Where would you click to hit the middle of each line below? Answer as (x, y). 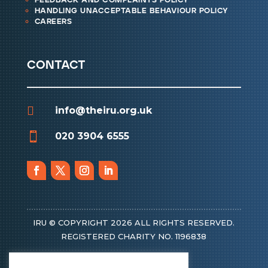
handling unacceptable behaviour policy (131, 11)
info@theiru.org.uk (103, 110)
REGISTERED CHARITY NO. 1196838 (134, 236)
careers (53, 22)
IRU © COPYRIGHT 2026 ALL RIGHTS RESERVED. (134, 222)
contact (56, 65)
